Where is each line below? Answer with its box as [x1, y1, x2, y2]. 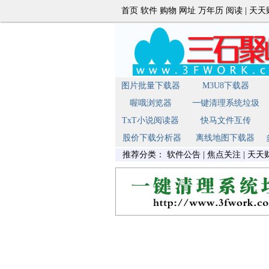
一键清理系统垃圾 [192, 98, 259, 107]
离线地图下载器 [196, 133, 255, 142]
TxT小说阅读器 [122, 116, 179, 125]
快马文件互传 [201, 116, 251, 125]
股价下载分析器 [122, 133, 181, 142]
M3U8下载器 [202, 81, 249, 90]
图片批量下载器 [121, 81, 180, 90]
